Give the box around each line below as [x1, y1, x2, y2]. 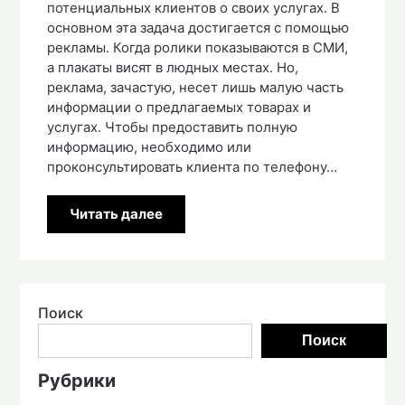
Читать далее [70, 204, 164, 222]
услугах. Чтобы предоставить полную [47, 118, 298, 136]
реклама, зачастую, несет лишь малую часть [47, 78, 344, 96]
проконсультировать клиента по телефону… [47, 157, 338, 175]
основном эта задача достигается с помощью [47, 18, 350, 36]
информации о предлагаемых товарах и [47, 98, 312, 116]
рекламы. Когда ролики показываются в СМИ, [47, 38, 349, 56]
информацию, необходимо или [47, 137, 252, 155]
